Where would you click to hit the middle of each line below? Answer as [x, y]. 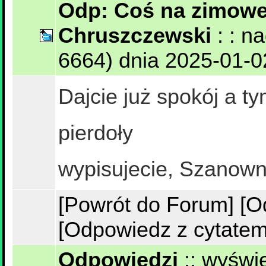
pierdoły [96, 133]
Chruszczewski [135, 35]
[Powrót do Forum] [146, 205]
